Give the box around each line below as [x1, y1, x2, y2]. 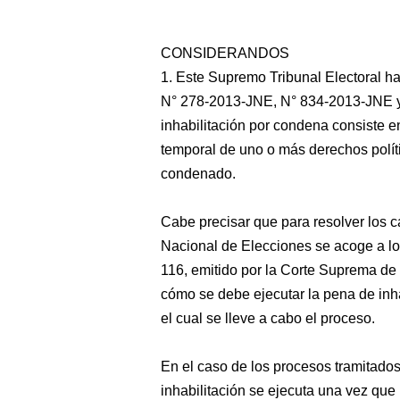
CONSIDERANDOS [161, 46, 289, 61]
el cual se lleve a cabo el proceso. [161, 311, 375, 326]
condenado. [161, 166, 236, 181]
